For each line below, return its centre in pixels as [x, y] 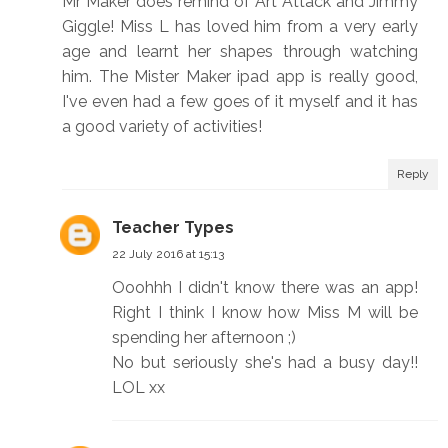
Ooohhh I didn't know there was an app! [265, 288]
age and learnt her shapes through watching [240, 52]
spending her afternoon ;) [204, 338]
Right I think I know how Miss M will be [265, 313]
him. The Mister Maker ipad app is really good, [240, 77]
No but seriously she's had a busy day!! [265, 363]
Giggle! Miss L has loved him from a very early [240, 27]
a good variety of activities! [162, 127]
